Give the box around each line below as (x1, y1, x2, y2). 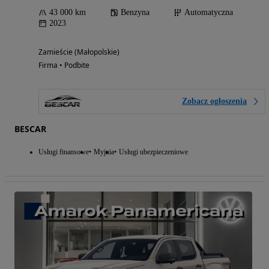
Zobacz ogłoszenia (182, 96, 247, 106)
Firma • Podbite (38, 59, 89, 70)
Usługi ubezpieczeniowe (119, 147, 188, 156)
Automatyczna (184, 7, 233, 17)
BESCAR (14, 122, 46, 134)
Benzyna (121, 7, 150, 17)
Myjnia (94, 147, 114, 156)
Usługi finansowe (38, 147, 89, 156)
